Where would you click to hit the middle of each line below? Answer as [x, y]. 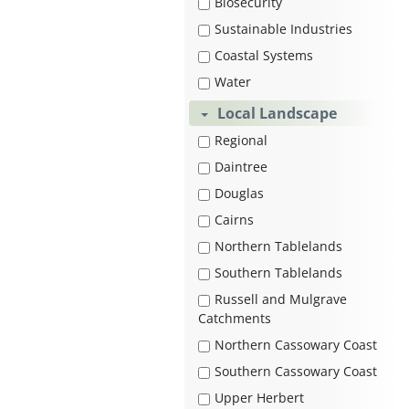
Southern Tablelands [278, 273]
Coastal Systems [264, 56]
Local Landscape [277, 114]
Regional [241, 141]
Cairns [234, 220]
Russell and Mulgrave [281, 299]
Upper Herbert [259, 398]
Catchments [235, 319]
